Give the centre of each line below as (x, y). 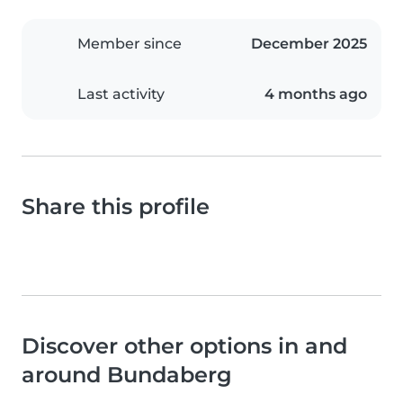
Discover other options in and (184, 346)
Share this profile (116, 207)
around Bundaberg (127, 375)
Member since (130, 44)
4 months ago (316, 94)
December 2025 (309, 44)
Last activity (121, 94)
